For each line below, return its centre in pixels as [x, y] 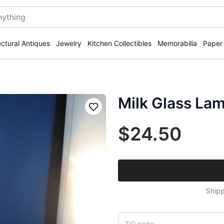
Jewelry [69, 43]
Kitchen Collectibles [119, 43]
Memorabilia [177, 43]
